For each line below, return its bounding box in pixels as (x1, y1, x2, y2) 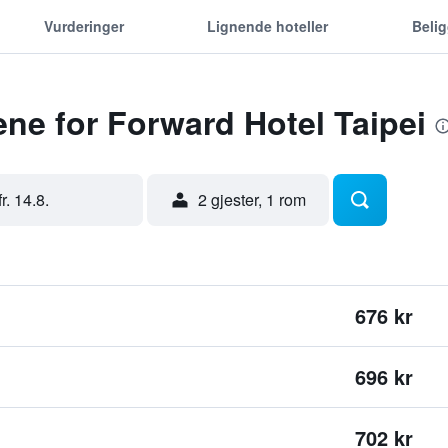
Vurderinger (43, 15, 124, 36)
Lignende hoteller (207, 15, 329, 36)
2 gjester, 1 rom (197, 188, 306, 211)
